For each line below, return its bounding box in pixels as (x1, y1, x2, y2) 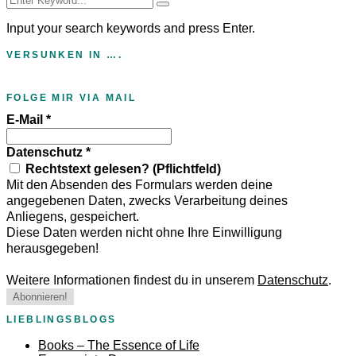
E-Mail (6, 113, 46, 127)
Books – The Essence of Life (38, 339, 199, 353)
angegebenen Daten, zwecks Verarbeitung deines (6, 194, 288, 208)
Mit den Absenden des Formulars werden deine (6, 178, 273, 192)
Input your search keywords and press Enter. (6, 21, 255, 36)
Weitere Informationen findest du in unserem (6, 273, 257, 288)
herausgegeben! (6, 242, 99, 256)
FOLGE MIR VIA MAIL (6, 92, 137, 104)
